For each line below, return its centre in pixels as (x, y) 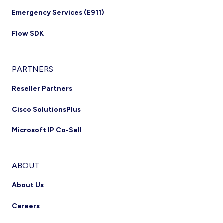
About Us (28, 185)
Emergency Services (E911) (58, 12)
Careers (26, 206)
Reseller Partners (42, 88)
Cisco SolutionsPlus (46, 109)
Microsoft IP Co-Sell (47, 130)
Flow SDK (28, 33)
